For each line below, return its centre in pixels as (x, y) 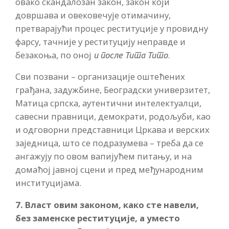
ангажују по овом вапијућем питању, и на (104, 156)
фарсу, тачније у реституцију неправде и (100, 41)
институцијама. (48, 183)
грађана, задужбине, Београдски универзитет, (113, 90)
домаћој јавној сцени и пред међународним (109, 170)
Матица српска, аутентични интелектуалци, (108, 103)
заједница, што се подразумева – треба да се (109, 143)
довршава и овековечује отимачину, (93, 15)
